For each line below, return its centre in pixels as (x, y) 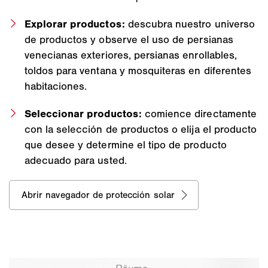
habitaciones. (56, 86)
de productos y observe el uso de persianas (129, 39)
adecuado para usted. (75, 160)
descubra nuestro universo (191, 24)
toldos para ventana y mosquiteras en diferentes (138, 70)
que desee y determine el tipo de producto (125, 144)
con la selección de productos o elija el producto (141, 129)
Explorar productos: (76, 24)
